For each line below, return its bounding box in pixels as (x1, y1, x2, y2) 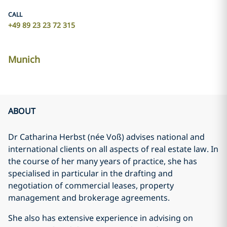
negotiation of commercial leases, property (8, 180, 174, 191)
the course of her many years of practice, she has (8, 156, 197, 167)
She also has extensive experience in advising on (8, 212, 193, 223)
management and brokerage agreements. (8, 192, 170, 203)
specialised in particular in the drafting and (8, 168, 173, 179)
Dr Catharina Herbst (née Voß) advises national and (8, 131, 205, 142)
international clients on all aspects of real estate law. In (8, 143, 218, 155)
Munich (8, 53, 40, 65)
